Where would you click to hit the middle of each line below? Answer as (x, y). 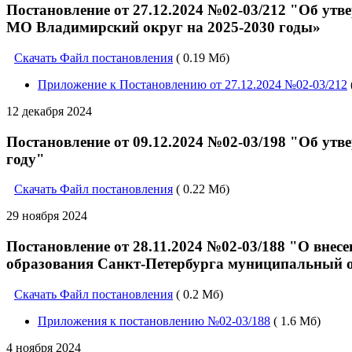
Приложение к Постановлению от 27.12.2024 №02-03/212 (192, 84)
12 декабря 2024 (49, 111)
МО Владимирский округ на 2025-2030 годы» (163, 27)
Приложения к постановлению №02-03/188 (154, 321)
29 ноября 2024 (47, 216)
